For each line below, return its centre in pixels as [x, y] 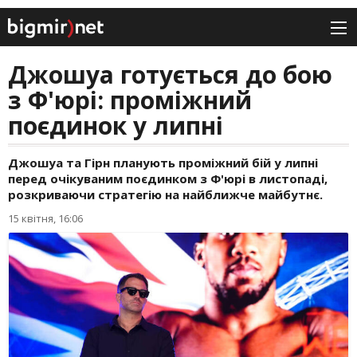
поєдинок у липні [116, 126]
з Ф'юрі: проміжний [130, 100]
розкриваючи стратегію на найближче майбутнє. [165, 195]
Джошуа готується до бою [170, 75]
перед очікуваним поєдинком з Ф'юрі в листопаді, [168, 179]
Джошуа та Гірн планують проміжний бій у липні [163, 163]
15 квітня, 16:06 [45, 219]
